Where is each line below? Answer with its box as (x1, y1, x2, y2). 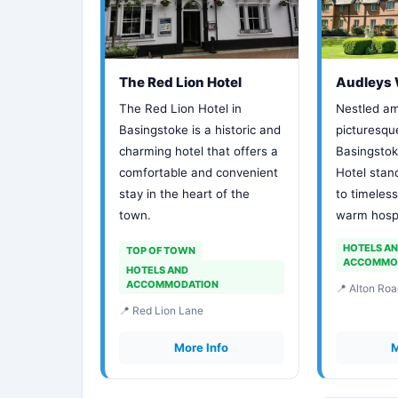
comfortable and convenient (119, 165, 278, 179)
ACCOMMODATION (126, 278, 219, 291)
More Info (174, 340, 229, 354)
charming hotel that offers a (119, 144, 278, 158)
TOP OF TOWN (126, 244, 195, 257)
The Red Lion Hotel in (119, 101, 242, 115)
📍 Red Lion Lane (119, 304, 203, 317)
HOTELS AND (126, 264, 188, 276)
